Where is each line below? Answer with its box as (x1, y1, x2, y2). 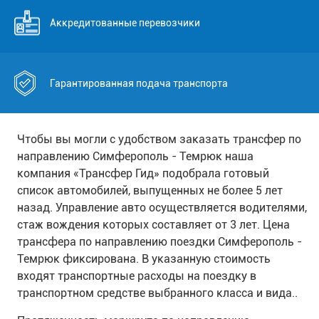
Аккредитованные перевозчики (50, 16, 200, 28)
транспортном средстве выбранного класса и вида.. (16, 286, 298, 300)
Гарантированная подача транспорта (50, 77, 228, 89)
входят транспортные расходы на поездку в (16, 269, 256, 283)
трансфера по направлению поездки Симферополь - (16, 235, 302, 249)
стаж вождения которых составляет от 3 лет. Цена (16, 218, 290, 231)
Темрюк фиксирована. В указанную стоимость (16, 252, 271, 266)
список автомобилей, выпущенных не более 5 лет (16, 184, 283, 197)
